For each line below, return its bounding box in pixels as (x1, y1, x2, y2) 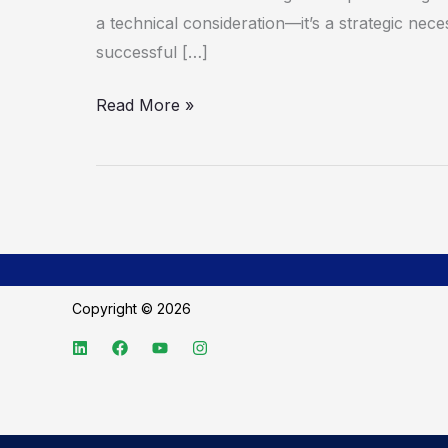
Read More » (96, 95, 194, 116)
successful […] (96, 42, 208, 63)
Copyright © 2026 (72, 300, 195, 318)
